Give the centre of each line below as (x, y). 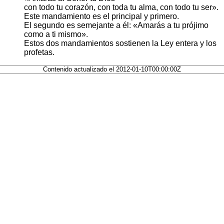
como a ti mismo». (56, 34)
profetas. (39, 52)
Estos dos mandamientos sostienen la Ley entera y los (120, 43)
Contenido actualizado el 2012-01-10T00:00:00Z (112, 69)
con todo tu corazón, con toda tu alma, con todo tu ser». (121, 7)
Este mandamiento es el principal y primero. (101, 16)
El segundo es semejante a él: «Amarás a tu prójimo (116, 25)
